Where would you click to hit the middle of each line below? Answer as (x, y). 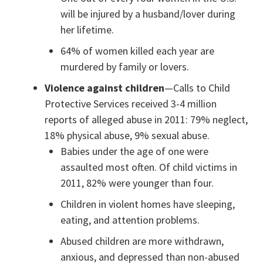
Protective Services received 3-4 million (131, 104)
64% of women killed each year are (138, 51)
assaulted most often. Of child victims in (149, 167)
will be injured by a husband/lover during (148, 14)
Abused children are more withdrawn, (142, 241)
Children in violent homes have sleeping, (148, 204)
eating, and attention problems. (130, 220)
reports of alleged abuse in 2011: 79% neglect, (146, 120)
